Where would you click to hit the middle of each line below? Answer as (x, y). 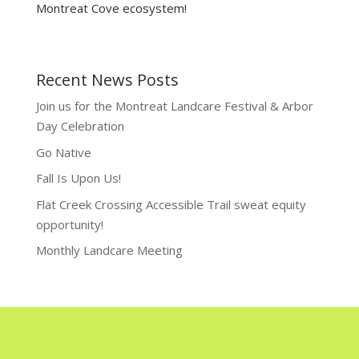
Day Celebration (80, 126)
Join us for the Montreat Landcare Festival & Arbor (174, 106)
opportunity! (69, 224)
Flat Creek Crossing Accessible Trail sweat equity (171, 204)
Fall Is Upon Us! (78, 178)
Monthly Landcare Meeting (109, 250)
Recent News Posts (107, 80)
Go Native (63, 152)
